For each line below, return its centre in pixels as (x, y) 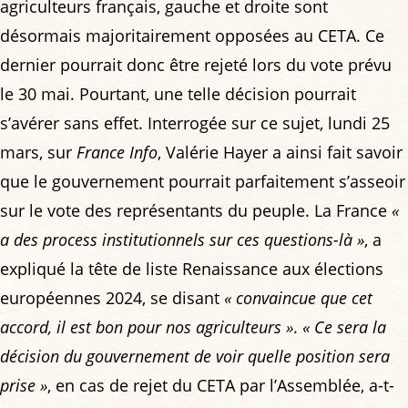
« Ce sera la (344, 327)
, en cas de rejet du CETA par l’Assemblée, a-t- (221, 385)
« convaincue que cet (298, 298)
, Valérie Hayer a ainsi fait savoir (280, 152)
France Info (117, 152)
